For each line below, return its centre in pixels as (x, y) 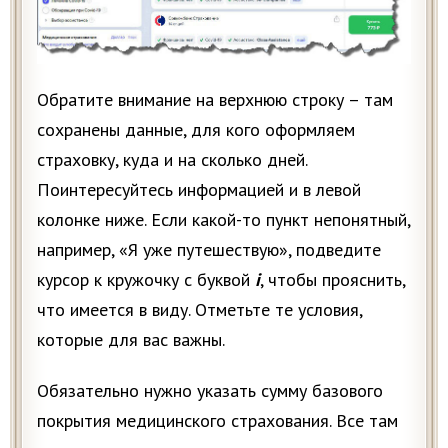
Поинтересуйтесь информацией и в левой (199, 190)
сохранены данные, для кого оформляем (196, 130)
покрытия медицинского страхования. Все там (217, 421)
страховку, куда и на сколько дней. (172, 160)
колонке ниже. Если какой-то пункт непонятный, (223, 220)
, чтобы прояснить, (332, 280)
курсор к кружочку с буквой (146, 280)
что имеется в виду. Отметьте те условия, (199, 310)
